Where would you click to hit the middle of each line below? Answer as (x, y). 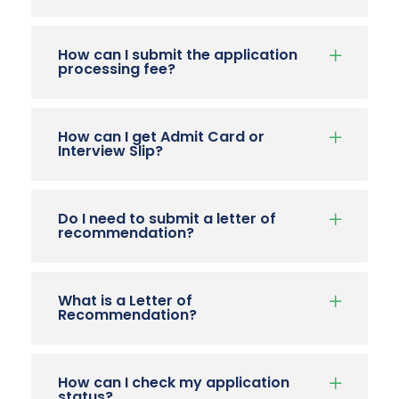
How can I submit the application (178, 54)
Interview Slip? (110, 151)
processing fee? (117, 69)
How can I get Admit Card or (161, 136)
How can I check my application (174, 382)
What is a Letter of (125, 300)
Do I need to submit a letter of (167, 218)
